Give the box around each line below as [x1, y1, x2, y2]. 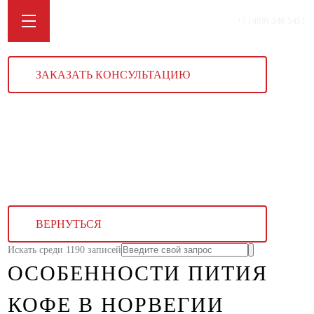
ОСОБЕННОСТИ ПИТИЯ [8, 261, 268, 285]
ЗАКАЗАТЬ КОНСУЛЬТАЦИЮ [36, 69, 191, 81]
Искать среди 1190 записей [8, 245, 122, 255]
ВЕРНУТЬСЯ [36, 218, 102, 230]
